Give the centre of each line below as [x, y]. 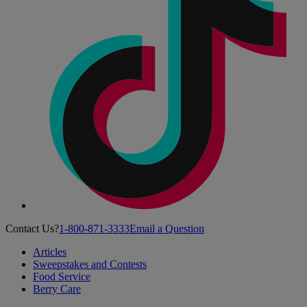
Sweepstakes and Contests [90, 264]
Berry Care [57, 288]
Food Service [62, 276]
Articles [50, 251]
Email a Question [167, 228]
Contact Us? [32, 228]
